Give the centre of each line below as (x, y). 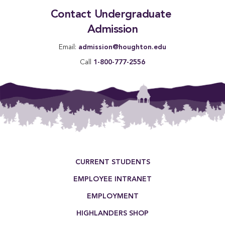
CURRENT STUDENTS (113, 162)
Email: (69, 47)
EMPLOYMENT (113, 196)
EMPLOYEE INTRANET (113, 179)
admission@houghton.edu (122, 47)
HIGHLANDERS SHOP (113, 213)
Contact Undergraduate (111, 15)
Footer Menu (27, 156)
